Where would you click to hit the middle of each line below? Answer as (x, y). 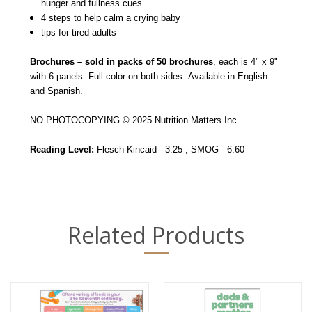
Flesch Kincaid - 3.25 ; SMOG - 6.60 (169, 149)
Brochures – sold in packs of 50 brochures (122, 61)
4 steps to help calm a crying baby (111, 17)
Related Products (156, 235)
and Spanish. (56, 91)
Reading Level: (62, 149)
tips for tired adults (79, 32)
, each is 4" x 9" (245, 61)
